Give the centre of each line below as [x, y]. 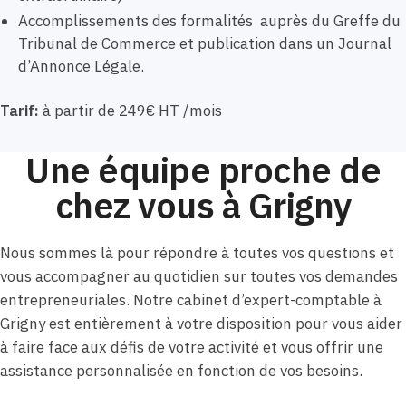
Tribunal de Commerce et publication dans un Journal [205, 43]
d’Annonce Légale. [83, 66]
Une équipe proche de [203, 170]
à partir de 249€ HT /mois [130, 111]
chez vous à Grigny [203, 206]
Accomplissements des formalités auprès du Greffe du [209, 21]
